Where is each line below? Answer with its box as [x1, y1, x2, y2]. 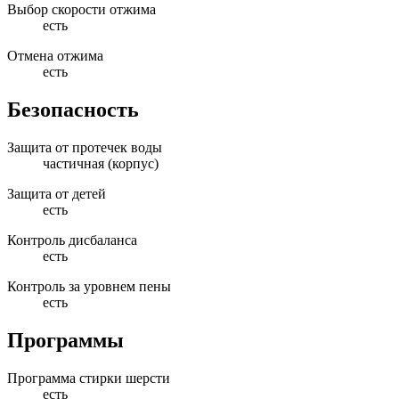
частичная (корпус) [43, 155, 159, 171]
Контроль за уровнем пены [7, 278, 171, 294]
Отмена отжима [7, 48, 103, 64]
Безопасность [7, 97, 139, 121]
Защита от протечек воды [7, 139, 162, 155]
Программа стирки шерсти [7, 370, 170, 386]
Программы [7, 328, 124, 352]
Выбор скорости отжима [7, 2, 156, 18]
